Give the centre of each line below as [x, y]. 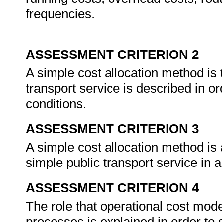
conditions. [58, 104]
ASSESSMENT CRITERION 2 [112, 55]
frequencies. [60, 14]
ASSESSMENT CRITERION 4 [112, 188]
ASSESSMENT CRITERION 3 [112, 129]
